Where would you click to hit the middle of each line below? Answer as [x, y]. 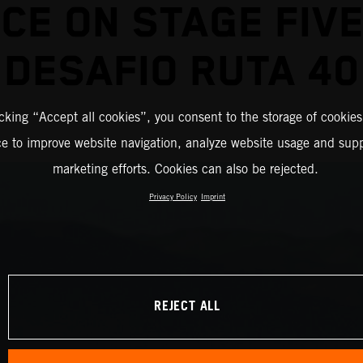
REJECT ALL [187, 307]
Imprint [213, 197]
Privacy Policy [173, 197]
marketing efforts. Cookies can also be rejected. [185, 169]
